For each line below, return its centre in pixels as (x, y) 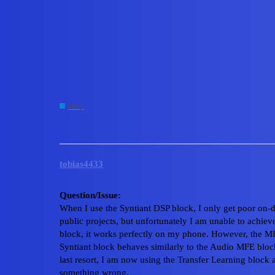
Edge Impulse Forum (46, 12)
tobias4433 (81, 164)
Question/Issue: (90, 196)
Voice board (111, 83)
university (135, 119)
